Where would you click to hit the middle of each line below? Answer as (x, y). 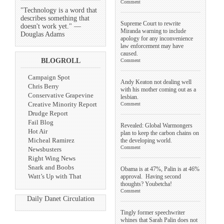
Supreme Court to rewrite (150, 23)
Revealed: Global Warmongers (156, 125)
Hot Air (38, 131)
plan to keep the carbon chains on (160, 133)
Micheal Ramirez (51, 140)
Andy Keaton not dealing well (156, 82)
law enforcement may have (152, 46)
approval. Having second (151, 176)
